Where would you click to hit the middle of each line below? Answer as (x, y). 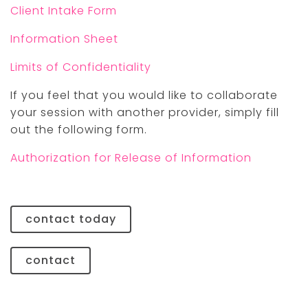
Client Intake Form (64, 11)
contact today (71, 219)
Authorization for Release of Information (131, 158)
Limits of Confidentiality (81, 67)
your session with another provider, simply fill (145, 113)
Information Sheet (64, 39)
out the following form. (79, 130)
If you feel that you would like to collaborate (144, 96)
